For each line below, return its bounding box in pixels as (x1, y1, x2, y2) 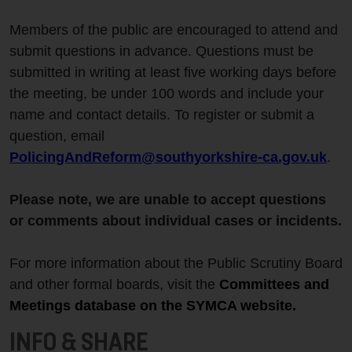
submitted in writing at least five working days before (9, 64, 336, 81)
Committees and (219, 277, 329, 293)
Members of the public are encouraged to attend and (9, 22, 338, 38)
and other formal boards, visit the (9, 277, 219, 293)
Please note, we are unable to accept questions (9, 192, 326, 208)
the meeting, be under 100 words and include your (9, 86, 324, 102)
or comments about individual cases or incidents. (9, 213, 342, 229)
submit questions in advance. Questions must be (9, 43, 313, 60)
